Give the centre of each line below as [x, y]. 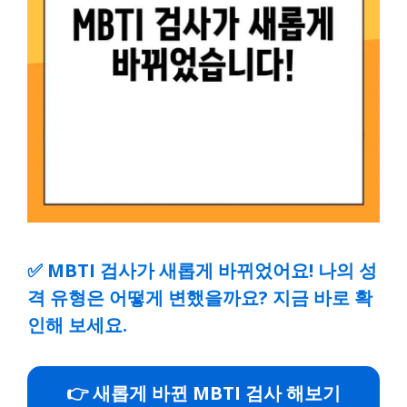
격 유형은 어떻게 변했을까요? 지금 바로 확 [200, 298]
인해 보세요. [77, 325]
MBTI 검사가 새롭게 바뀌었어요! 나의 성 [212, 270]
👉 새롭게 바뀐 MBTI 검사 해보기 [203, 393]
